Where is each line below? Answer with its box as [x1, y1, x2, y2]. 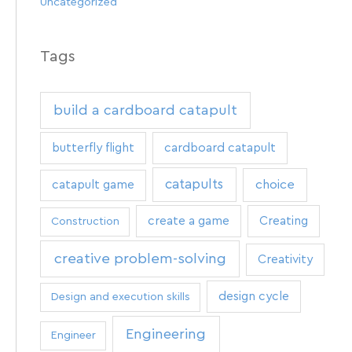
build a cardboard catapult [53, 103, 238, 118]
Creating [259, 214, 308, 227]
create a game [148, 214, 230, 227]
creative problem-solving [53, 251, 226, 266]
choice [255, 178, 295, 192]
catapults [165, 178, 224, 192]
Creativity [258, 252, 313, 266]
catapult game [51, 178, 134, 192]
